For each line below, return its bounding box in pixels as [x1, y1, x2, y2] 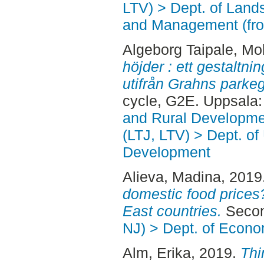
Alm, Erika [122, 244, 191, 261]
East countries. [122, 202, 222, 219]
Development [122, 144, 210, 161]
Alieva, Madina [122, 168, 221, 185]
